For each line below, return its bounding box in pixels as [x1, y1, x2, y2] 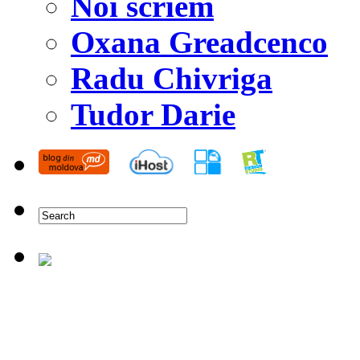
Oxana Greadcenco [71, 25, 328, 60]
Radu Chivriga [71, 61, 272, 96]
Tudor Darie [71, 97, 235, 133]
